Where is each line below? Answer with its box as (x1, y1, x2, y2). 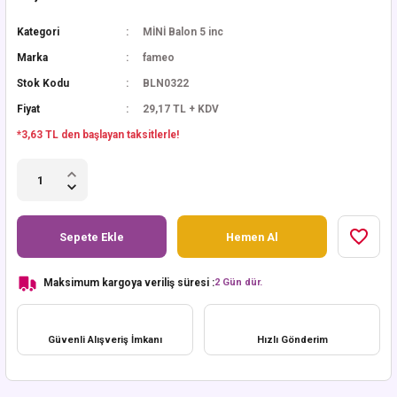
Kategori (17, 26, 59, 38)
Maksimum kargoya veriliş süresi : (43, 276, 214, 289)
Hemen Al (226, 230, 278, 244)
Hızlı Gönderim (256, 334, 328, 346)
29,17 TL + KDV (143, 103, 219, 115)
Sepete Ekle (59, 230, 124, 244)
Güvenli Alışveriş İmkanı (48, 334, 162, 346)
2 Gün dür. (214, 276, 262, 288)
